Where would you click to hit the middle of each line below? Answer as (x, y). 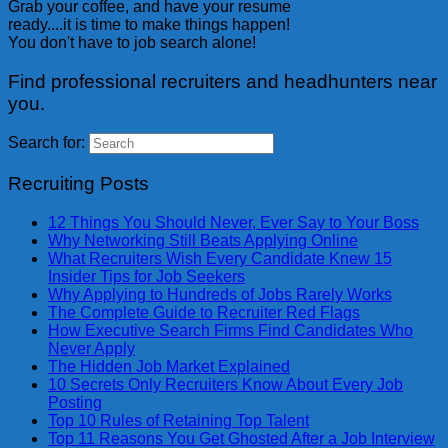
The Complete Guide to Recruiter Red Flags (204, 312)
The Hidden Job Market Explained (169, 366)
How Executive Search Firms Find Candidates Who (230, 330)
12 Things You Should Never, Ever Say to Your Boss (233, 222)
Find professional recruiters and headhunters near (222, 81)
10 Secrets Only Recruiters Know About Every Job (225, 384)
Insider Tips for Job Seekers (146, 276)
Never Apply (91, 348)
